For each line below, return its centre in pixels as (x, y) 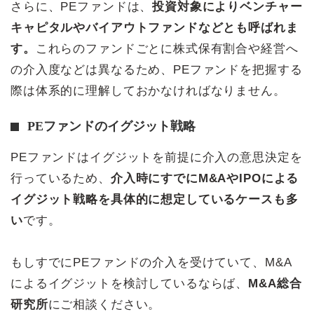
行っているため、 (61, 178)
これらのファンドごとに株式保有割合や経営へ (167, 48)
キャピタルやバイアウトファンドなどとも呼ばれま (155, 27)
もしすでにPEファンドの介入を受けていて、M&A (151, 262)
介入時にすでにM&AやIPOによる (205, 178)
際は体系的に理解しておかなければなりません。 (148, 90)
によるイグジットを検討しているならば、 (130, 283)
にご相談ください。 (104, 304)
